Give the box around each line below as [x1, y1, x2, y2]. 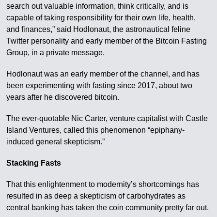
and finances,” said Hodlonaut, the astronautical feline [6, 25, 191, 33]
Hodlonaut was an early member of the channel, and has [6, 70, 200, 78]
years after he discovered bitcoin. [6, 93, 120, 101]
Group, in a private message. [6, 48, 105, 57]
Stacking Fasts [6, 159, 62, 167]
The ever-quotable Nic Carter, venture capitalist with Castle [6, 114, 208, 123]
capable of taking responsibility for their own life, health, [6, 14, 196, 22]
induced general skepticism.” [6, 138, 105, 146]
